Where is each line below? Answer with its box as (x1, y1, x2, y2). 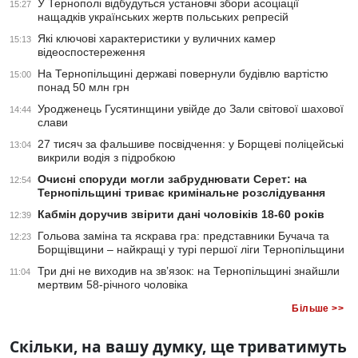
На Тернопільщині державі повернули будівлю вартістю (38, 67, 328, 81)
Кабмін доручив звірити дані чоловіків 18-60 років (38, 208, 324, 221)
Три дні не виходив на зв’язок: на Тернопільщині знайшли (38, 265, 340, 278)
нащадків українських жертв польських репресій (38, 10, 288, 24)
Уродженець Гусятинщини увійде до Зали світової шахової (38, 102, 344, 116)
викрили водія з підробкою (38, 151, 176, 165)
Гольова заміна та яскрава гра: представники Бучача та (38, 229, 329, 243)
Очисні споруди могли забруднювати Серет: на (38, 173, 307, 186)
